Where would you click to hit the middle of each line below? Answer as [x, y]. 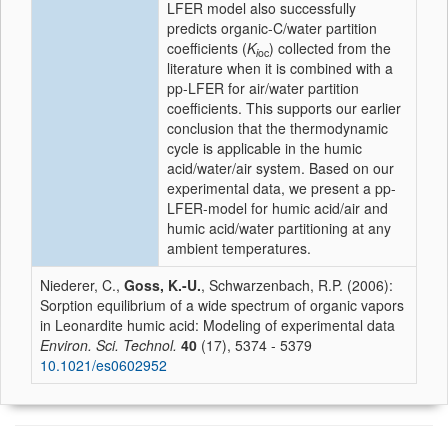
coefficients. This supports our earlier [284, 108]
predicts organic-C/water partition [272, 28]
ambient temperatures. [239, 248]
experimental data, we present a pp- [281, 188]
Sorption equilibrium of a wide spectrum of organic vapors [222, 305]
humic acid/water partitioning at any [279, 228]
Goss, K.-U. [162, 285]
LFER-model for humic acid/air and [277, 208]
